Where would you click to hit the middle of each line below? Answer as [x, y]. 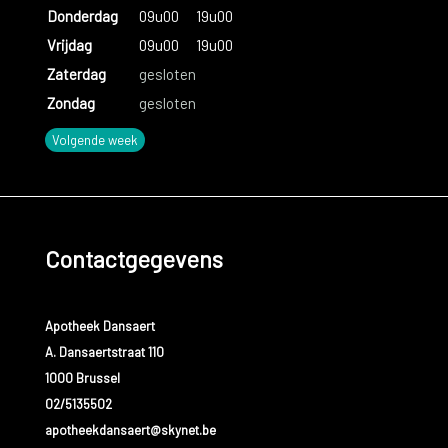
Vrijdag [69, 44]
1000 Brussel [82, 378]
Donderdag [82, 15]
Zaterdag [76, 73]
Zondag [70, 102]
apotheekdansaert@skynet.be [130, 430]
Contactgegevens [133, 259]
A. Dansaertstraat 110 [104, 352]
